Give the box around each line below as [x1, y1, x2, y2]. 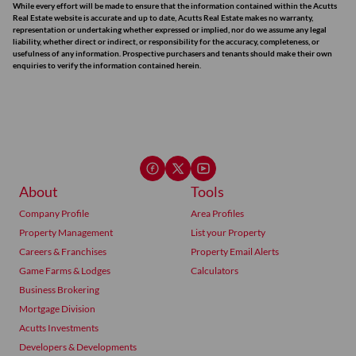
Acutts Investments [19, 322, 99, 334]
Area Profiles [191, 207, 244, 219]
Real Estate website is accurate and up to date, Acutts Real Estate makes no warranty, [13, 13, 313, 22]
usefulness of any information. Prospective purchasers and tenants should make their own [13, 48, 332, 58]
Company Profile [19, 207, 89, 219]
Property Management [19, 226, 113, 238]
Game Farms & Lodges [19, 265, 110, 277]
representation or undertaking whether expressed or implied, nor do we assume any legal [13, 25, 327, 34]
